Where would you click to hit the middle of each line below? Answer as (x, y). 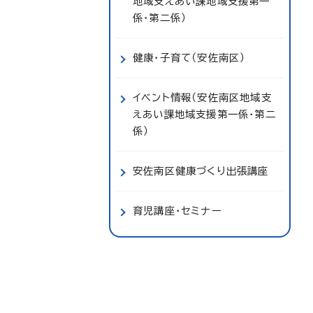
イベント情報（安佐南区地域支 (202, 97)
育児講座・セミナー (177, 211)
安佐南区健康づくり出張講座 (201, 171)
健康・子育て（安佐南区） (189, 58)
